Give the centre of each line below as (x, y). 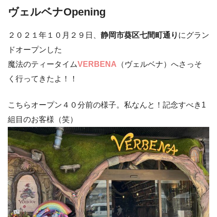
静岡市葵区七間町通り (139, 35)
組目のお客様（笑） (43, 119)
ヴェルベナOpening (57, 12)
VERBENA (97, 64)
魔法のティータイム (43, 64)
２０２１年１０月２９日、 (54, 35)
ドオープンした (35, 49)
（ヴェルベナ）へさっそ (159, 64)
